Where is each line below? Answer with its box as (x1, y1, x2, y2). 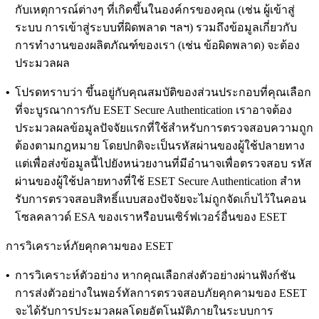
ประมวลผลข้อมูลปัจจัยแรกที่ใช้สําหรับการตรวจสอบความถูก (15, 121, 313, 134)
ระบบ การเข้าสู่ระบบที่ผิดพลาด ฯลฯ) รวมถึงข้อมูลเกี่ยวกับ (15, 21, 297, 33)
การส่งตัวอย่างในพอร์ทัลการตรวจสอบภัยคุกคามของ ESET (15, 286, 307, 299)
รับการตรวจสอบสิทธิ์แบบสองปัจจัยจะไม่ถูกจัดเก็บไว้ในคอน (15, 192, 306, 205)
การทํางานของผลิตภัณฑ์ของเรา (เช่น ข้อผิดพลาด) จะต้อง (15, 38, 300, 51)
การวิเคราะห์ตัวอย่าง (15, 268, 119, 281)
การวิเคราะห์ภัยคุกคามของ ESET (6, 239, 173, 252)
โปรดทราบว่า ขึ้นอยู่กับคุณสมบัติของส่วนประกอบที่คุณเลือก (15, 85, 311, 98)
